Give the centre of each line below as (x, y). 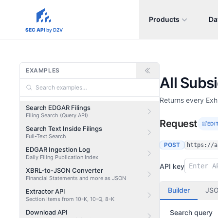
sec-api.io (68, 25)
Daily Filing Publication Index (62, 157)
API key (172, 166)
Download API (47, 212)
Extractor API (45, 191)
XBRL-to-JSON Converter (64, 170)
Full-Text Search (46, 136)
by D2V (54, 30)
